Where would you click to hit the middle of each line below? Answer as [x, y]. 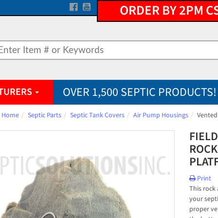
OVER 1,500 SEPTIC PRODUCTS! [140, 92]
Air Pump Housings [161, 115]
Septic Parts [45, 115]
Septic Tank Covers [97, 115]
